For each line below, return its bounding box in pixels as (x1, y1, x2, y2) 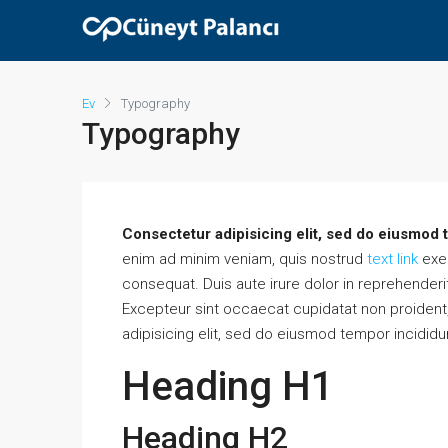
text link (367, 250, 418, 268)
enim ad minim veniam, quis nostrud (122, 250, 367, 268)
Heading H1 (122, 363, 334, 410)
